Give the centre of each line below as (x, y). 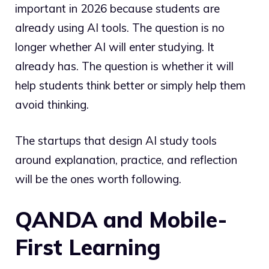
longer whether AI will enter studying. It (115, 47)
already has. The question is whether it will (124, 66)
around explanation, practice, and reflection (126, 160)
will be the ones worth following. (98, 179)
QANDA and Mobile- (121, 219)
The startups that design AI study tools (116, 141)
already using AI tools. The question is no (120, 27)
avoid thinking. (52, 104)
